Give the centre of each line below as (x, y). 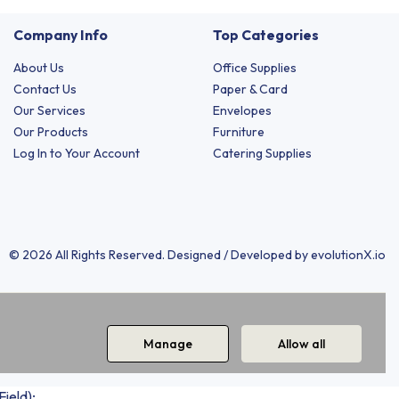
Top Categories (266, 34)
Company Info (61, 34)
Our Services (49, 110)
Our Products (51, 131)
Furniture (239, 131)
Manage (168, 343)
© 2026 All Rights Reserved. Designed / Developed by (160, 254)
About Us (39, 67)
